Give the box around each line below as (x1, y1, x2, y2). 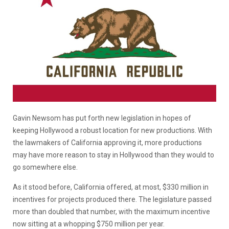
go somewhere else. (13, 163, 79, 171)
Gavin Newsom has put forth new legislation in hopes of (13, 113, 191, 122)
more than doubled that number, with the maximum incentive (13, 207, 210, 216)
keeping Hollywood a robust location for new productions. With (13, 126, 212, 134)
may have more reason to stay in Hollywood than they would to (13, 150, 214, 159)
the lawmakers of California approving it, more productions (13, 138, 202, 147)
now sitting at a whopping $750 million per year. (13, 219, 166, 228)
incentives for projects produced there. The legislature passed (13, 195, 212, 203)
